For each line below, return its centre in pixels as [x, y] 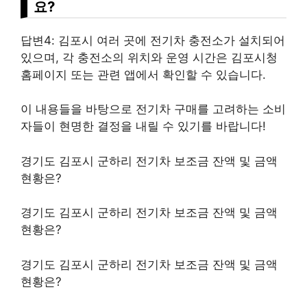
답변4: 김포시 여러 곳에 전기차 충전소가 [130, 40]
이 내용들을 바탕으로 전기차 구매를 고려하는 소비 [153, 109]
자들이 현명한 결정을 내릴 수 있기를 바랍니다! [143, 126]
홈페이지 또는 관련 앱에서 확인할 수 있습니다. [143, 74]
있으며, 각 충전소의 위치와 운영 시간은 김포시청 [149, 57]
